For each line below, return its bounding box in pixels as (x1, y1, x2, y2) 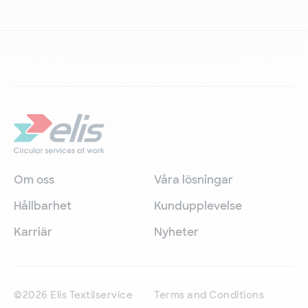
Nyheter (154, 225, 199, 240)
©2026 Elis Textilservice (14, 289, 133, 302)
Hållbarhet (14, 199, 71, 214)
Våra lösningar (154, 173, 233, 188)
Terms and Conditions (154, 289, 264, 302)
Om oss (14, 173, 54, 188)
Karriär (14, 225, 52, 240)
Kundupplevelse (154, 199, 242, 214)
